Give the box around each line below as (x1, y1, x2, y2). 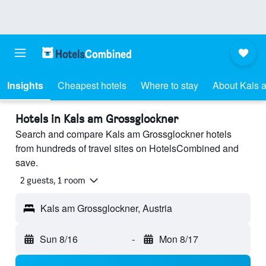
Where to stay (141, 78, 198, 92)
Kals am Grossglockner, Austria (40, 201, 172, 216)
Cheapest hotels (58, 78, 126, 92)
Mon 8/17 (159, 232, 198, 246)
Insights (7, 78, 43, 92)
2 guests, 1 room (20, 175, 85, 186)
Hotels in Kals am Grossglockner (15, 112, 178, 126)
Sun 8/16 (40, 232, 78, 246)
